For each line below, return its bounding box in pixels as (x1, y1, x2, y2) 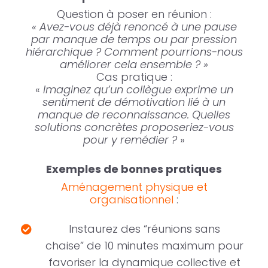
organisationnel (90, 192, 173, 208)
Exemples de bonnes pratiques (46, 162, 222, 177)
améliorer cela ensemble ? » (60, 57, 208, 72)
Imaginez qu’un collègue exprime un (42, 82, 233, 98)
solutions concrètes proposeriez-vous (34, 120, 234, 135)
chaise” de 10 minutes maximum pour (45, 238, 243, 254)
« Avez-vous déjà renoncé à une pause (31, 19, 237, 35)
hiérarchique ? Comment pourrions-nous (25, 44, 243, 60)
